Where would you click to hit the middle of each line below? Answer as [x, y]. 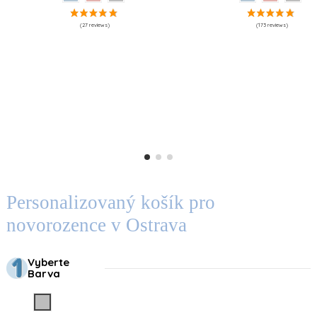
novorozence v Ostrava [97, 225]
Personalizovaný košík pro [111, 202]
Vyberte [48, 263]
